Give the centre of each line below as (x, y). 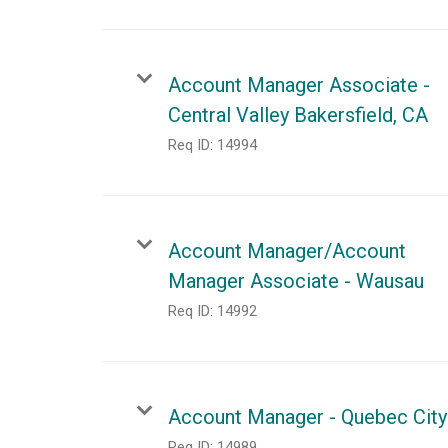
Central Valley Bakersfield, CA (298, 114)
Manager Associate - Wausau (296, 280)
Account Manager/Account (287, 250)
